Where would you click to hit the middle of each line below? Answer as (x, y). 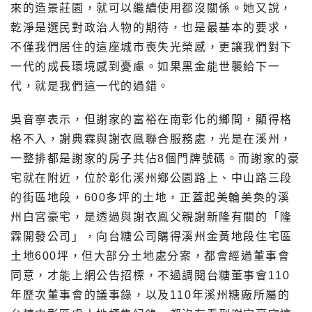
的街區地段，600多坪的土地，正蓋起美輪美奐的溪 (150, 198)
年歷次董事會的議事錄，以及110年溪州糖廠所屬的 (150, 295)
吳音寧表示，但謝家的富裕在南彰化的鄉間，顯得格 (151, 120)
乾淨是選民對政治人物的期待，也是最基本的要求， (151, 28)
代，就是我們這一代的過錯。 (90, 86)
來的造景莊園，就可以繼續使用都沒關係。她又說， (151, 8)
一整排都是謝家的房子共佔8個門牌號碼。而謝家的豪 (155, 159)
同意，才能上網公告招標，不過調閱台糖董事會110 (150, 276)
